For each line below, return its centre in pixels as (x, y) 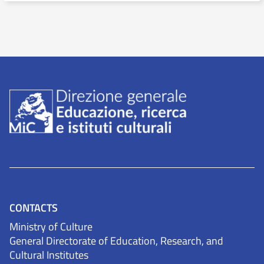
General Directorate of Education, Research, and (116, 241)
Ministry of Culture (51, 227)
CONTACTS (34, 208)
